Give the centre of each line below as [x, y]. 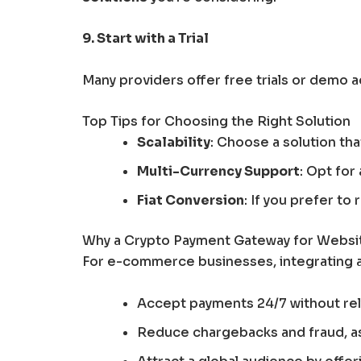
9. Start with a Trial [145, 39]
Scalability [174, 143]
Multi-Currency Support [218, 172]
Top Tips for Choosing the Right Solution [216, 122]
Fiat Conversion [191, 201]
